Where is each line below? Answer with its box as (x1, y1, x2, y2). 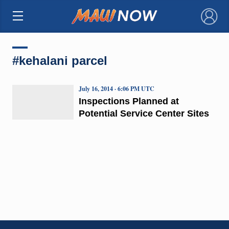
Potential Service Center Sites (78, 108, 209, 119)
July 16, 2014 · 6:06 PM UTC (78, 84, 154, 93)
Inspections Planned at (78, 96, 179, 106)
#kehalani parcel (12, 53, 107, 67)
